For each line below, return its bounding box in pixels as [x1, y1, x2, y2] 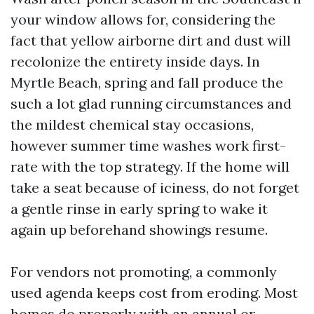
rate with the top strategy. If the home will [11, 158, 289, 175]
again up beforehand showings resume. [11, 221, 268, 238]
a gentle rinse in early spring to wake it [11, 200, 268, 217]
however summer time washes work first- [11, 137, 286, 154]
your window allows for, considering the [11, 11, 275, 28]
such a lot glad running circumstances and [11, 95, 292, 112]
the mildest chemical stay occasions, [11, 116, 254, 133]
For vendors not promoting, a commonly [11, 263, 277, 280]
